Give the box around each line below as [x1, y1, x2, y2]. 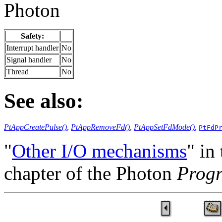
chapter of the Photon [4, 162, 177, 184]
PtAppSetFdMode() [134, 122, 195, 131]
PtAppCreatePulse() [4, 122, 67, 131]
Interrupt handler [6, 43, 58, 52]
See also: [4, 89, 83, 112]
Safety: [21, 31, 44, 40]
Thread [6, 67, 29, 76]
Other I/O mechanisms [12, 140, 187, 162]
